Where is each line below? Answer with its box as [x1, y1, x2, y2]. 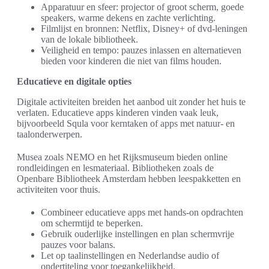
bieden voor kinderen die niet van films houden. [41, 56, 222, 67]
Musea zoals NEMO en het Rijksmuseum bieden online [17, 152, 228, 163]
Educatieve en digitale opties [17, 76, 131, 87]
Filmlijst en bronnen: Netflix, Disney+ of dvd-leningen [41, 23, 247, 34]
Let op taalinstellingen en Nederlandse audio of [41, 250, 219, 261]
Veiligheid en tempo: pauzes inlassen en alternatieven [41, 45, 241, 56]
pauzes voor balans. [41, 240, 115, 250]
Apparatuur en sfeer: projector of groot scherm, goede [41, 2, 244, 13]
